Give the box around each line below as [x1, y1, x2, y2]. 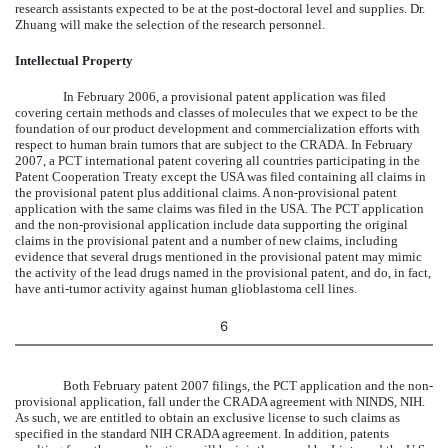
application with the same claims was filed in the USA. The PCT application [15, 200, 424, 216]
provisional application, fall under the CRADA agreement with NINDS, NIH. [15, 393, 425, 409]
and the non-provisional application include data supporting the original [15, 216, 408, 232]
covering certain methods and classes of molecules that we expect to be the [15, 104, 418, 120]
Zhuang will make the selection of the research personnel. [15, 16, 325, 32]
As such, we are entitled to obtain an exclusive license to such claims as [15, 409, 400, 425]
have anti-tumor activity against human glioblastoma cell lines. [15, 280, 357, 296]
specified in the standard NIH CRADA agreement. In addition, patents [15, 425, 389, 441]
